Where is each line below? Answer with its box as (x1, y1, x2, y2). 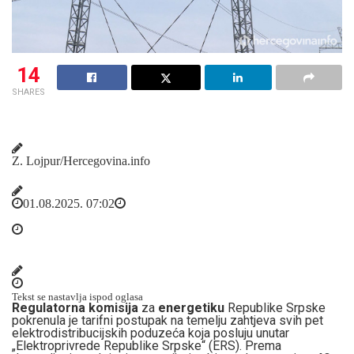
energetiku (158, 299, 224, 315)
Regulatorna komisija (12, 299, 138, 315)
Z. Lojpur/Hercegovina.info (12, 153, 150, 167)
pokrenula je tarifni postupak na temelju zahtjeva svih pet (12, 312, 323, 328)
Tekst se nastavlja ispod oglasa (12, 291, 143, 302)
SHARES (12, 86, 45, 97)
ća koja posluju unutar (172, 325, 289, 341)
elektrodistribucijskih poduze (12, 325, 172, 341)
